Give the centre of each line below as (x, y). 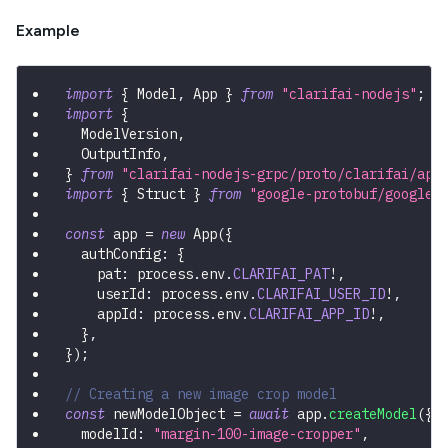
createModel (373, 414)
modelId (101, 434)
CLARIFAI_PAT (281, 274)
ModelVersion (121, 134)
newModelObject (169, 414)
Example (48, 31)
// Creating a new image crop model (201, 394)
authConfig (113, 254)
